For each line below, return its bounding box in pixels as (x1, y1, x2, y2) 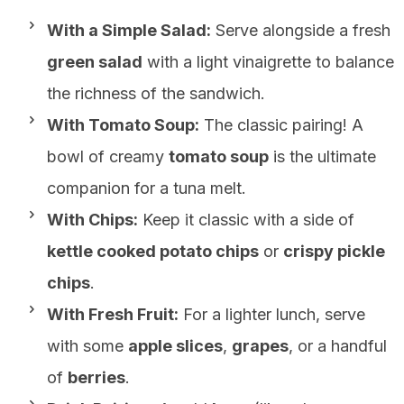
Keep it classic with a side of (138, 209, 354, 229)
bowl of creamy (47, 146, 169, 166)
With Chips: (47, 209, 138, 229)
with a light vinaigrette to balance (142, 51, 394, 71)
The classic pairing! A (199, 115, 363, 134)
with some (47, 335, 128, 355)
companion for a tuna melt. (47, 178, 246, 197)
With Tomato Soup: (47, 115, 199, 134)
